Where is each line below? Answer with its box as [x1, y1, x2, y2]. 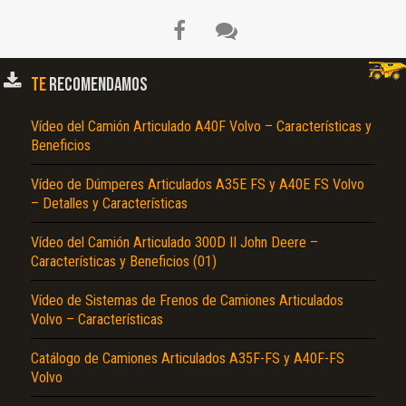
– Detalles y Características [31, 195, 188, 213]
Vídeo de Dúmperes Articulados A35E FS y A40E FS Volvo [31, 176, 364, 194]
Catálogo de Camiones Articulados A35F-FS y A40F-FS [31, 350, 344, 368]
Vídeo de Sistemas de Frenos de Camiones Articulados [31, 292, 343, 310]
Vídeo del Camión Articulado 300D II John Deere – [31, 234, 318, 252]
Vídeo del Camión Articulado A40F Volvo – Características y [31, 118, 372, 136]
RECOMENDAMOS [46, 73, 148, 97]
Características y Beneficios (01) [31, 253, 217, 271]
